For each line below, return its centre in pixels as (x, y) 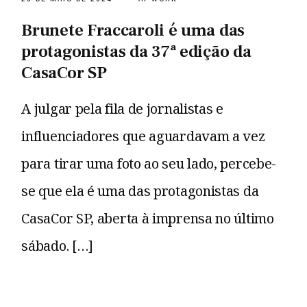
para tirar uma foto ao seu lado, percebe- (149, 164)
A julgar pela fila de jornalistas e (122, 109)
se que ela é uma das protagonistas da (140, 191)
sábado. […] (58, 246)
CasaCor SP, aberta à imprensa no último (148, 219)
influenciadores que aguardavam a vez (143, 136)
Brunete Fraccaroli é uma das (133, 30)
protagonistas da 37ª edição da (136, 52)
